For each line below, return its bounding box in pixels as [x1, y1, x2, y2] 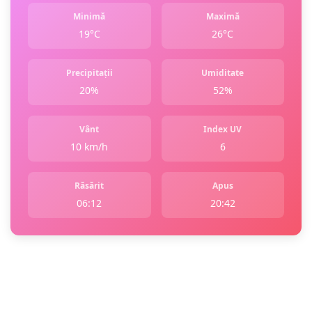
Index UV [203, 123, 242, 136]
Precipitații [65, 67, 113, 79]
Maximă [205, 10, 240, 23]
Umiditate [201, 67, 244, 79]
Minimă [73, 10, 106, 23]
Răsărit [75, 180, 104, 192]
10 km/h [70, 140, 109, 154]
